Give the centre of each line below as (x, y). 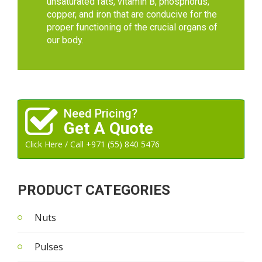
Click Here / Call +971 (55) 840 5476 (92, 144)
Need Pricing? (101, 114)
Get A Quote (108, 129)
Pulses (49, 247)
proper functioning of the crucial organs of (132, 27)
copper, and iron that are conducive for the (132, 15)
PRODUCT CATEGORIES (94, 190)
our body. (65, 40)
